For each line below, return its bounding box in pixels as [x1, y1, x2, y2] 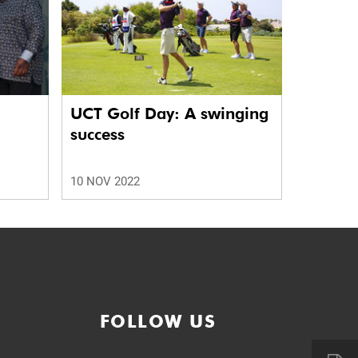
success [70, 125, 125, 145]
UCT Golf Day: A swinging [70, 104, 268, 124]
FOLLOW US [99, 311, 216, 332]
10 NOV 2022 [70, 174, 140, 189]
